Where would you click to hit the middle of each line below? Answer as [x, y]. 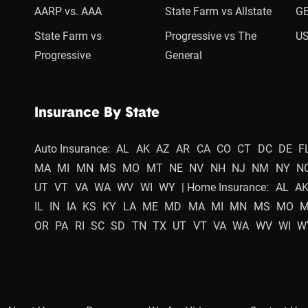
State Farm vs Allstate [218, 11]
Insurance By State [97, 113]
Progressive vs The [210, 36]
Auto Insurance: [72, 149]
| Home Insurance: [225, 187]
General [183, 55]
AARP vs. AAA [68, 11]
